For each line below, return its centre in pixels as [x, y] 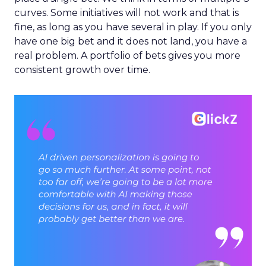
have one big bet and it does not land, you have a [131, 41]
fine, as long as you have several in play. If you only [133, 27]
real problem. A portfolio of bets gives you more [127, 56]
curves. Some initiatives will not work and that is [126, 13]
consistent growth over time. [82, 70]
